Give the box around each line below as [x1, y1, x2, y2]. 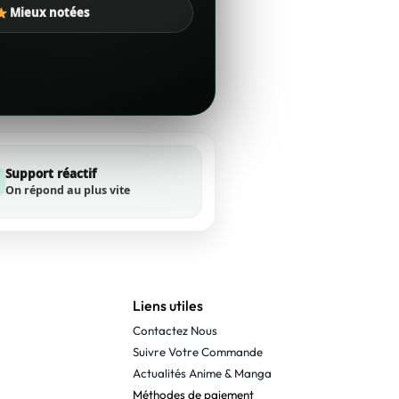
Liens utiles [132, 296, 203, 314]
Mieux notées [7, 4, 90, 21]
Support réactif [4, 165, 96, 182]
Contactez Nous [132, 322, 217, 338]
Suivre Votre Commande [132, 344, 263, 359]
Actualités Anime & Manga [132, 365, 272, 380]
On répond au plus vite [4, 182, 130, 198]
